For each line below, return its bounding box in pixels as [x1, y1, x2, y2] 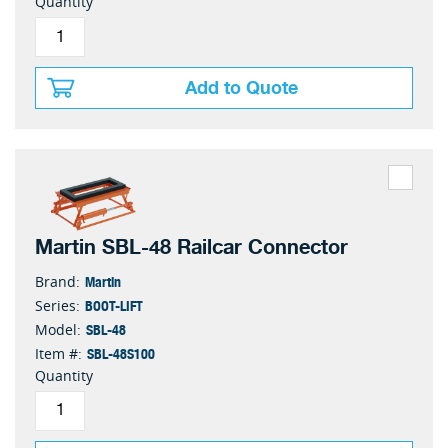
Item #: [35, 343, 82, 363]
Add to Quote [185, 73, 298, 104]
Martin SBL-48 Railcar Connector [35, 230, 348, 264]
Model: [35, 319, 81, 339]
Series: [35, 295, 80, 315]
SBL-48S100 [87, 341, 155, 364]
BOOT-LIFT [85, 293, 143, 316]
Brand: [35, 271, 80, 291]
